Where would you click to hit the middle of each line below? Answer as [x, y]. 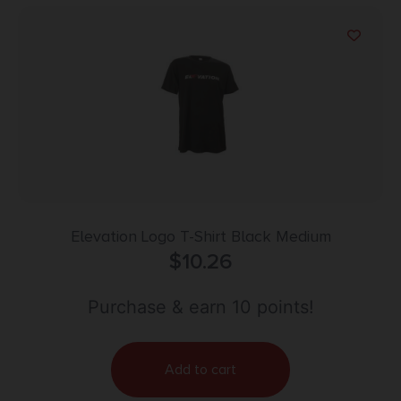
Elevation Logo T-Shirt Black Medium [200, 237]
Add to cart [200, 370]
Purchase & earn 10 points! [200, 307]
